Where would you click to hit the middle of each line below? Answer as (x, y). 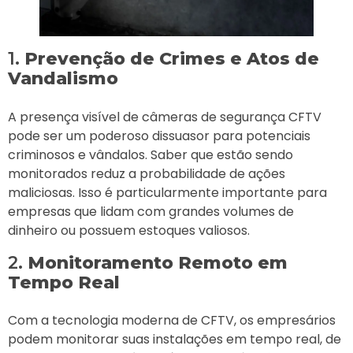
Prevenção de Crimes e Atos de (172, 59)
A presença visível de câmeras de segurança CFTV (165, 117)
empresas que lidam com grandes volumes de (151, 211)
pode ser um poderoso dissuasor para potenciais (159, 136)
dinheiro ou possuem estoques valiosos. (129, 230)
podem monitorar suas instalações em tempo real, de (175, 339)
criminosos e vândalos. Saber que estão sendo (150, 154)
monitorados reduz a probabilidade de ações (147, 173)
